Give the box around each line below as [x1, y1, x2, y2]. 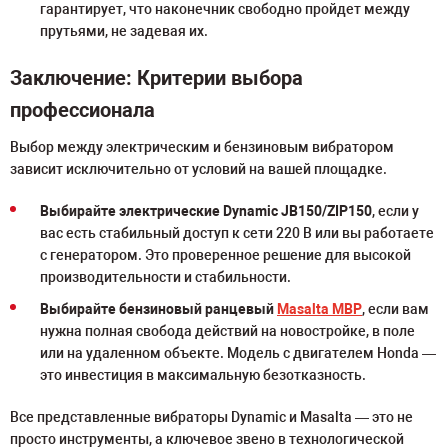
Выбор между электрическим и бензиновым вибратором [10, 139, 394, 155]
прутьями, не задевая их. [40, 23, 208, 39]
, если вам [362, 301, 429, 317]
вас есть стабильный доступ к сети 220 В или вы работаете [40, 225, 434, 241]
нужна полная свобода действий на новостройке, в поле [40, 323, 415, 339]
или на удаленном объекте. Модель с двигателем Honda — [40, 345, 436, 361]
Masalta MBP [277, 301, 362, 317]
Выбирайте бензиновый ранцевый [40, 301, 277, 317]
